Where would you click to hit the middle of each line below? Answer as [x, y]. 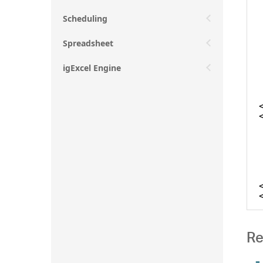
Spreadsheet [88, 43]
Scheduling [85, 18]
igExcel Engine [92, 68]
